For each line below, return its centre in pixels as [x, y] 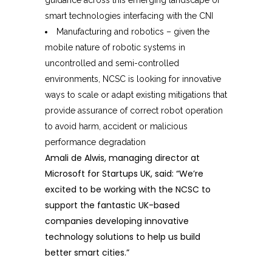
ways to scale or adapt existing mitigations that [136, 95]
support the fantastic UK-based [112, 206]
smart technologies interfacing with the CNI [129, 16]
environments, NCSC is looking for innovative [133, 79]
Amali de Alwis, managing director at [122, 158]
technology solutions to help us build [123, 237]
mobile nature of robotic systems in [115, 48]
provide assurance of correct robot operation [134, 111]
